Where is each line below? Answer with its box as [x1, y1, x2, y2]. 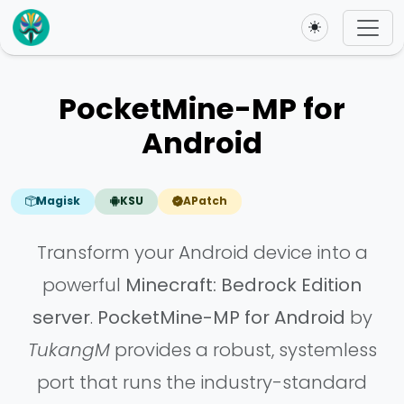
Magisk [36, 193, 80, 209]
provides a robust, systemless [109, 336, 377, 363]
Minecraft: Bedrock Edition [125, 271, 362, 298]
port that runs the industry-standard [37, 369, 367, 395]
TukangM [27, 336, 110, 363]
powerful [42, 271, 125, 298]
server [32, 304, 90, 330]
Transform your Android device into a [36, 239, 368, 265]
